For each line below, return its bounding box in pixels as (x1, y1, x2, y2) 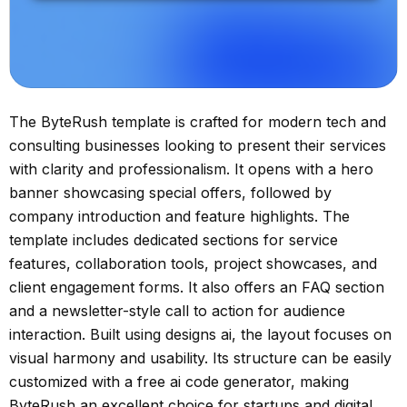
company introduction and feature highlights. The (9, 206, 350, 225)
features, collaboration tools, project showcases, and (9, 253, 377, 273)
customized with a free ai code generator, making (9, 372, 349, 391)
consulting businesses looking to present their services (9, 135, 386, 154)
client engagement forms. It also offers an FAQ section (9, 277, 384, 296)
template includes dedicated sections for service (9, 230, 338, 249)
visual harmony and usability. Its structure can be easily (9, 348, 392, 367)
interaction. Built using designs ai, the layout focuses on (9, 324, 392, 343)
